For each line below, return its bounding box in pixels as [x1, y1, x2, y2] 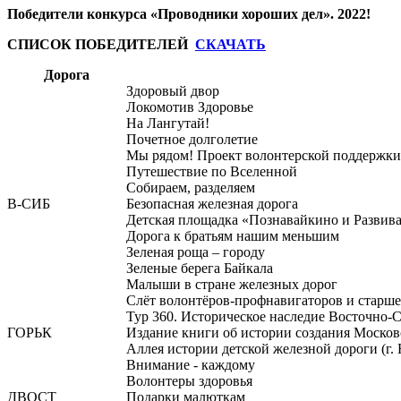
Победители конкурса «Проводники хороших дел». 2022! [7, 6, 371, 21]
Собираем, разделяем [126, 180, 255, 195]
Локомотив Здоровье [126, 99, 253, 115]
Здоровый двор [126, 83, 219, 98]
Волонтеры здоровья [126, 373, 252, 388]
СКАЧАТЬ [195, 37, 266, 52]
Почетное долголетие [126, 132, 258, 147]
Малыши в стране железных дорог [126, 277, 337, 292]
